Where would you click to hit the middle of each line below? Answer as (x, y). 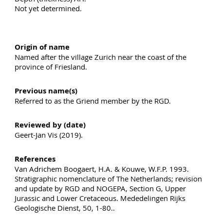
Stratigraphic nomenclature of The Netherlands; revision (108, 178)
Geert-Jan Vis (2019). (49, 135)
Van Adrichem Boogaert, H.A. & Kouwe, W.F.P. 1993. (102, 169)
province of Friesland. (51, 66)
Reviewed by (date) (50, 125)
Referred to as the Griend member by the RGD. (93, 100)
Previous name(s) (46, 91)
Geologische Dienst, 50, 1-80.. (65, 208)
